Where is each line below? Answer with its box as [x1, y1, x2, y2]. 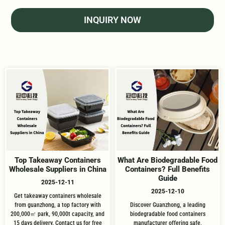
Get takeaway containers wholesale [14, 192, 101, 200]
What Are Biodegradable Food [118, 156, 217, 165]
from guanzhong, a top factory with [14, 201, 101, 209]
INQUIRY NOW [84, 15, 141, 26]
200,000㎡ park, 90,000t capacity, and [11, 210, 104, 218]
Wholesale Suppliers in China [9, 165, 106, 174]
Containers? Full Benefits [125, 165, 210, 174]
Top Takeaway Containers [14, 156, 101, 165]
